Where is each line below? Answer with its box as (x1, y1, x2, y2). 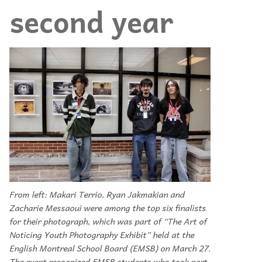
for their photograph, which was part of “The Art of (9, 214, 206, 229)
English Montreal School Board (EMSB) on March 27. (9, 241, 211, 256)
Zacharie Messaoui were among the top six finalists (9, 201, 206, 215)
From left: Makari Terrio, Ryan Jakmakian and (9, 187, 185, 202)
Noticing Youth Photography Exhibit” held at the (9, 227, 194, 242)
